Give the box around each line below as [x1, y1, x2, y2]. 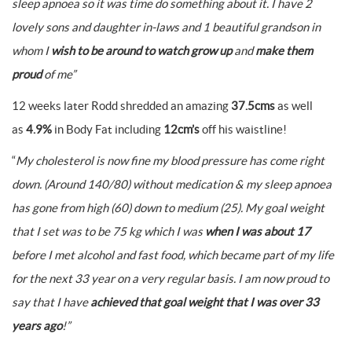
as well [275, 99, 313, 112]
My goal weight [245, 201, 324, 214]
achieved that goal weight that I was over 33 [90, 295, 319, 309]
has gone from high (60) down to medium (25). [12, 201, 243, 214]
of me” [42, 68, 75, 81]
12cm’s [163, 123, 200, 136]
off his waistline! [200, 123, 287, 136]
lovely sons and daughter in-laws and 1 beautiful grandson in [12, 20, 321, 34]
